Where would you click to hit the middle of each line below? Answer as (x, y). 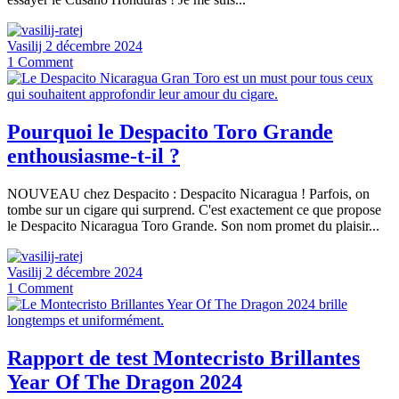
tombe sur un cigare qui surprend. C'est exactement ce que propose (194, 210)
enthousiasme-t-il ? (94, 156)
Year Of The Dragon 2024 (125, 383)
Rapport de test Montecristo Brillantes (183, 358)
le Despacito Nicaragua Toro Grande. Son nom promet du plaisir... (193, 226)
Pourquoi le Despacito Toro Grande (170, 132)
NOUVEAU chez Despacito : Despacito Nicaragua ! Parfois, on (188, 194)
